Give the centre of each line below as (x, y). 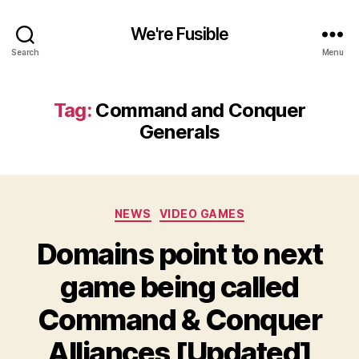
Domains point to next (179, 254)
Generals (179, 132)
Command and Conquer (201, 110)
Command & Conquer (179, 319)
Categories (214, 210)
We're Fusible (179, 34)
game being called (179, 286)
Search (25, 52)
